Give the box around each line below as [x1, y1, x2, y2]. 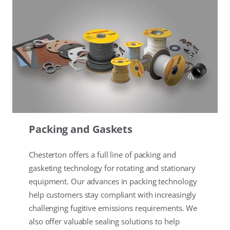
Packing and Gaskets [29, 122, 133, 137]
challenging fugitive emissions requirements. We [29, 203, 198, 214]
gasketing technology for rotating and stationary [29, 163, 196, 174]
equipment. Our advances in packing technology [29, 176, 197, 187]
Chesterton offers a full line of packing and [29, 149, 176, 160]
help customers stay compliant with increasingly [29, 189, 197, 200]
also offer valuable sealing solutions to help [29, 216, 180, 227]
